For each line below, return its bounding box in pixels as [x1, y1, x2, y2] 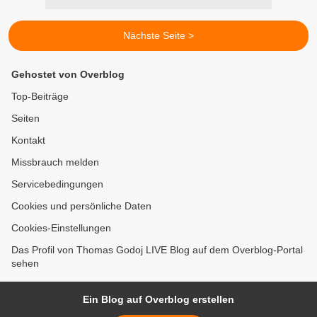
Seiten [11, 113, 40, 125]
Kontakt [11, 134, 45, 146]
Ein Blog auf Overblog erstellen [83, 294, 234, 306]
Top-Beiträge [11, 91, 69, 103]
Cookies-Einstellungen [11, 222, 111, 234]
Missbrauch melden [11, 156, 99, 168]
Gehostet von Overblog [11, 69, 125, 81]
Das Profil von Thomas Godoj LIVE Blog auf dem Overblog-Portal [11, 244, 303, 256]
